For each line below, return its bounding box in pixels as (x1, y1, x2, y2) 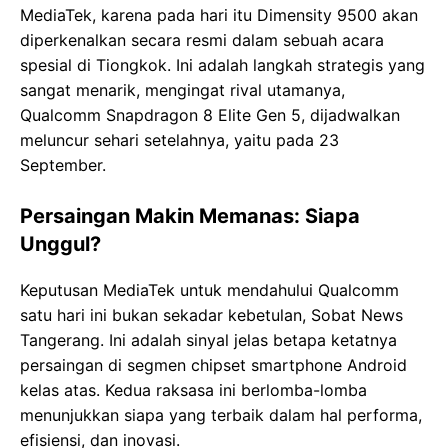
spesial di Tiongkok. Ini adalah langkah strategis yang (20, 55, 425, 76)
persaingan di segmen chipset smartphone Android (20, 355, 407, 376)
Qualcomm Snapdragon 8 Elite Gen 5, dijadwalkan (20, 105, 400, 126)
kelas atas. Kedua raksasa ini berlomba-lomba (20, 380, 367, 401)
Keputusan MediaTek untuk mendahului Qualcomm (20, 280, 399, 301)
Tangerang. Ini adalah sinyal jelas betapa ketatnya (20, 330, 397, 351)
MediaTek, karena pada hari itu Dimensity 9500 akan (20, 5, 418, 26)
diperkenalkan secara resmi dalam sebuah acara (20, 30, 384, 51)
